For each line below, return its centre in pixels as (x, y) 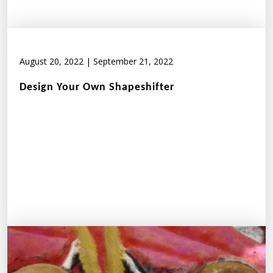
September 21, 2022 (133, 61)
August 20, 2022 (51, 61)
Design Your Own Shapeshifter (97, 87)
